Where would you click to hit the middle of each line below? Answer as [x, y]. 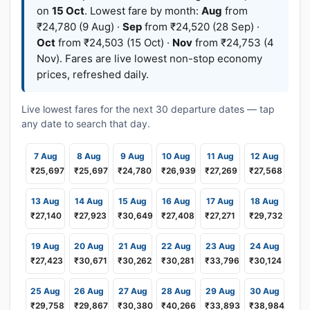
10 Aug [176, 156]
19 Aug [45, 246]
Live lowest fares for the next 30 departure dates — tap [148, 109]
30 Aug [264, 291]
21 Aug [133, 246]
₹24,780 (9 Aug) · [80, 27]
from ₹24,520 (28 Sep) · [201, 27]
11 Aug [220, 156]
